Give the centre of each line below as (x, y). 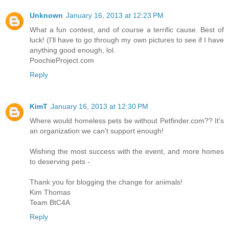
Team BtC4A (50, 203)
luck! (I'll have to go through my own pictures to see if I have (127, 40)
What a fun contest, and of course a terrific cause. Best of (127, 30)
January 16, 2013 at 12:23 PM (115, 16)
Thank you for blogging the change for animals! (106, 182)
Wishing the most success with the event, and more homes (127, 152)
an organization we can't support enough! (97, 131)
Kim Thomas (50, 192)
